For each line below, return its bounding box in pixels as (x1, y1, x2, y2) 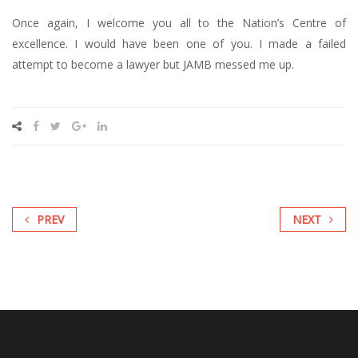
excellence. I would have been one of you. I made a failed (12, 36, 346, 52)
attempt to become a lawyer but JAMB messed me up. (12, 57, 294, 73)
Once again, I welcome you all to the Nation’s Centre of (12, 15, 346, 31)
